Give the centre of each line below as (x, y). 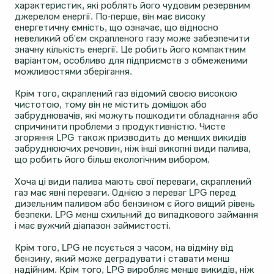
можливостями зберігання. (73, 72)
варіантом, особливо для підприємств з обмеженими (131, 61)
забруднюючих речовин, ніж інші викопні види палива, (133, 149)
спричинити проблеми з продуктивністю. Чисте (120, 127)
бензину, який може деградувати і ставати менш (122, 259)
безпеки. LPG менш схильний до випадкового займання (136, 215)
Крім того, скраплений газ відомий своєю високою (126, 94)
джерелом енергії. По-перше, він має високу (110, 17)
